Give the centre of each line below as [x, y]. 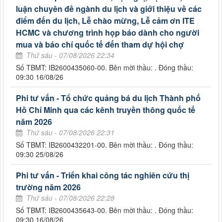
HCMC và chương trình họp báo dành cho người [108, 32]
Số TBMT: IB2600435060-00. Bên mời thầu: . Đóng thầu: [105, 67]
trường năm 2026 [48, 187]
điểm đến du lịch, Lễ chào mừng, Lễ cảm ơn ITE [105, 20]
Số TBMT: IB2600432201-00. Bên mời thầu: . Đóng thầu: [105, 144]
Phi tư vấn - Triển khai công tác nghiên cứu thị [103, 175]
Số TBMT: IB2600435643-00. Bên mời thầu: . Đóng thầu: [105, 210]
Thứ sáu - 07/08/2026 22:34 [70, 55]
